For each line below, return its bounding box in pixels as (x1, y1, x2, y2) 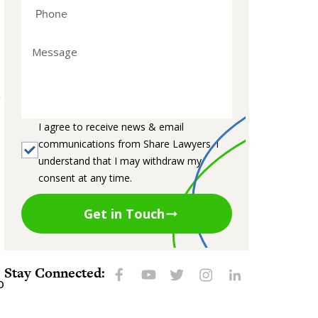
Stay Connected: (4, 263, 105, 283)
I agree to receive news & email (38, 119, 184, 133)
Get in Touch (83, 204, 165, 222)
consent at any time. (38, 170, 132, 185)
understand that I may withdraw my (38, 153, 202, 168)
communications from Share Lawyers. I (38, 136, 219, 150)
